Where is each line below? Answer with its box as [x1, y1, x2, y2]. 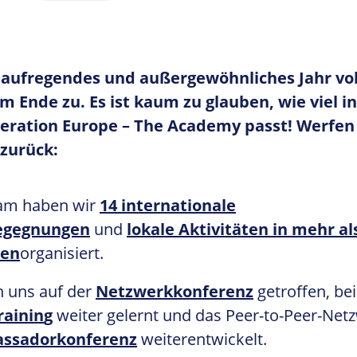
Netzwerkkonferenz [96, 280, 253, 302]
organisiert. [20, 242, 104, 264]
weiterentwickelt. [137, 328, 267, 350]
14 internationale [100, 194, 236, 216]
